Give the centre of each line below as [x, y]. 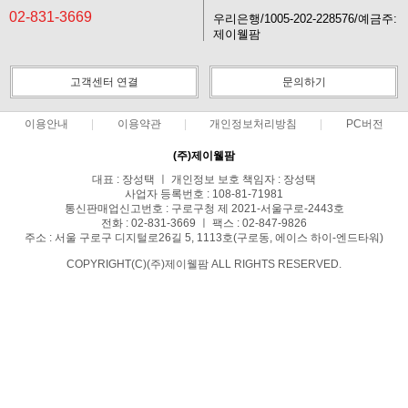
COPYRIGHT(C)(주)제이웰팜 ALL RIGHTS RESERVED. [204, 264]
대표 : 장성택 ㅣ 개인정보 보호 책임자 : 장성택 [204, 179]
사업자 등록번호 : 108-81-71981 [204, 194]
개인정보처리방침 [254, 124]
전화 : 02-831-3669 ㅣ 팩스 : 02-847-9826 [204, 223]
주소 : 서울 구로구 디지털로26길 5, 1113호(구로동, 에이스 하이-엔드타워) [204, 238]
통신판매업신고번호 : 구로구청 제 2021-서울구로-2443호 [204, 209]
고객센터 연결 [104, 82]
